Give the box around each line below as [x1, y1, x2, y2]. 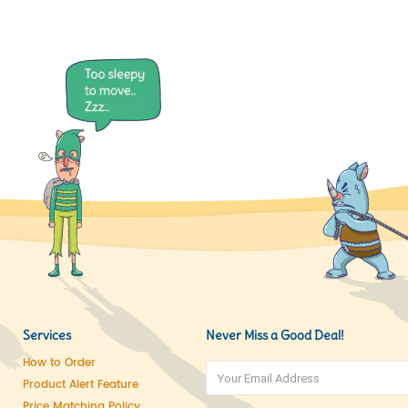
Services [23, 327, 71, 343]
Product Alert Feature [23, 376, 138, 393]
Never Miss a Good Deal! [206, 327, 343, 343]
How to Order [23, 354, 96, 372]
